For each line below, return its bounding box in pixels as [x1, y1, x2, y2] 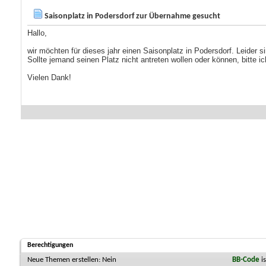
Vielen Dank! [27, 73, 71, 83]
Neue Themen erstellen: [27, 256, 102, 264]
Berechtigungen [27, 242, 73, 249]
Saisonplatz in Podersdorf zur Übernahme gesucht [43, 12, 220, 21]
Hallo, [27, 28, 47, 38]
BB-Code [232, 256, 259, 264]
